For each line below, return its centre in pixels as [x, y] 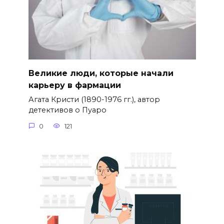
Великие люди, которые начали [101, 73]
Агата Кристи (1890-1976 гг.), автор [94, 100]
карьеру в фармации [74, 85]
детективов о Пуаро [67, 110]
